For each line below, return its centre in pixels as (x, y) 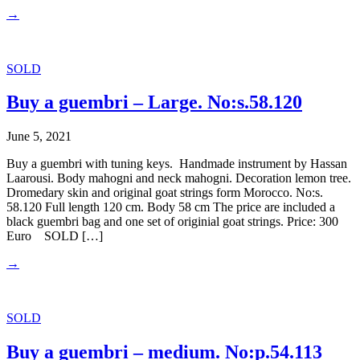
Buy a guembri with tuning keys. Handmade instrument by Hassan (177, 164)
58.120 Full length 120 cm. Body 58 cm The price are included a (171, 207)
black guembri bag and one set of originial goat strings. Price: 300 (172, 222)
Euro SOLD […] (55, 236)
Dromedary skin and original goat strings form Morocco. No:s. (165, 193)
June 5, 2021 (39, 137)
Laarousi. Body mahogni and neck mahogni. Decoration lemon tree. (179, 178)
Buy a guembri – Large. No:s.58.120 (154, 102)
